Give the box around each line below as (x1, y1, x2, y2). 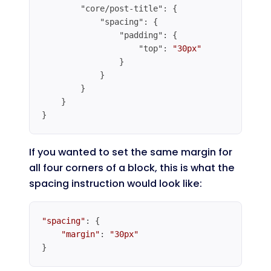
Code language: (28, 135, 96, 145)
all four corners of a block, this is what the (29, 160, 235, 175)
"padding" (119, 30, 163, 41)
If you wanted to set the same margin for (29, 145, 232, 159)
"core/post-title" (80, 4, 163, 14)
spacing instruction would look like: (29, 176, 202, 191)
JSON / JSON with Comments (101, 135, 222, 145)
